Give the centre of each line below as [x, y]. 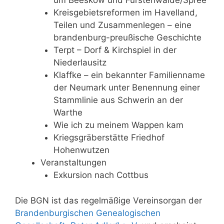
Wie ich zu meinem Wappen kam [118, 125]
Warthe [68, 113]
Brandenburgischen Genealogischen [88, 213]
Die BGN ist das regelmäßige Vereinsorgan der [108, 200]
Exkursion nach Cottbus [101, 175]
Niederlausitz [80, 63]
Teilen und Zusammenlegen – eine [122, 25]
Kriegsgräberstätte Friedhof [109, 138]
